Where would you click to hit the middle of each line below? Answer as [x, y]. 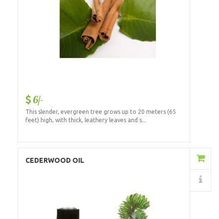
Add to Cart [148, 159]
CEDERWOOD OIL [55, 160]
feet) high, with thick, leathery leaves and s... [86, 120]
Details [151, 180]
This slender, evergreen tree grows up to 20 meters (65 [100, 111]
